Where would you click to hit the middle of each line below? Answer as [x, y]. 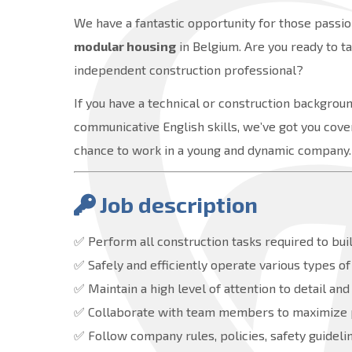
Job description [179, 204]
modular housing [125, 46]
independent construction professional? [189, 69]
